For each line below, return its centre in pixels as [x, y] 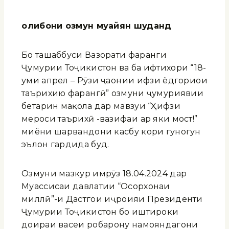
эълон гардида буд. [65, 144]
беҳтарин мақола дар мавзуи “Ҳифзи [101, 106]
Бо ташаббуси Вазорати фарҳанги [94, 55]
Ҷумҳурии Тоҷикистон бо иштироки [100, 212]
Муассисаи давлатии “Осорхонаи [96, 186]
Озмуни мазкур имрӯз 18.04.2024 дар [104, 173]
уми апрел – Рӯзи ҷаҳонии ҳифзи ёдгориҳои [115, 80]
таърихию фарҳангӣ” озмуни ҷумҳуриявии [113, 93]
